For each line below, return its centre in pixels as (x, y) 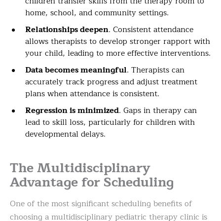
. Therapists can (156, 70)
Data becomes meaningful (76, 70)
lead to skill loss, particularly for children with (110, 122)
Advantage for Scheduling (92, 182)
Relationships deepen (67, 29)
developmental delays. (65, 134)
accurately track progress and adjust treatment (111, 82)
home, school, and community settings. (97, 13)
